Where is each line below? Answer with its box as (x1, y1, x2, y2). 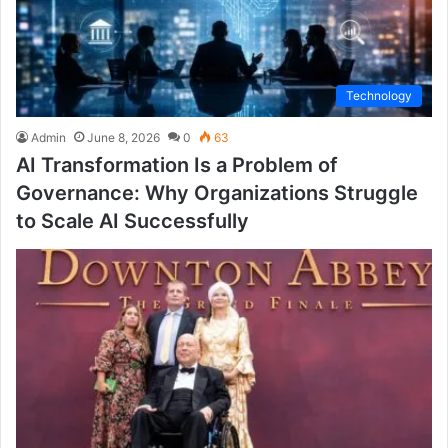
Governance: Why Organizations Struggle (16, 180, 418, 205)
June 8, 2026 (87, 129, 160, 145)
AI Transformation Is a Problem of (16, 152, 338, 177)
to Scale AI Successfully (16, 208, 249, 233)
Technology (346, 87, 412, 103)
